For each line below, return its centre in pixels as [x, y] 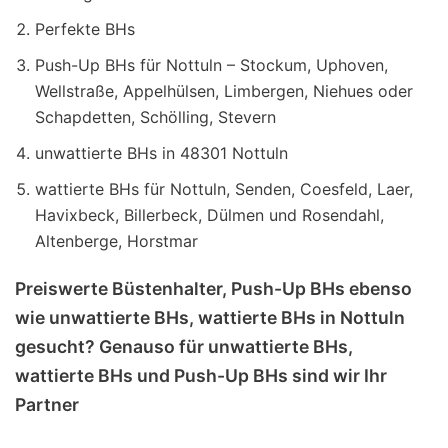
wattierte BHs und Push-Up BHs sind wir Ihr [201, 375]
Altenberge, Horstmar [116, 240]
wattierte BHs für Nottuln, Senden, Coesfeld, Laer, [224, 188]
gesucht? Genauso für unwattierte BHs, [184, 346]
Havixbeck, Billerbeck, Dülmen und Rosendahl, [209, 214]
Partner [47, 404]
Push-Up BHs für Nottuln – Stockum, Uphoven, [211, 64]
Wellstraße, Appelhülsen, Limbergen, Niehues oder [224, 90]
